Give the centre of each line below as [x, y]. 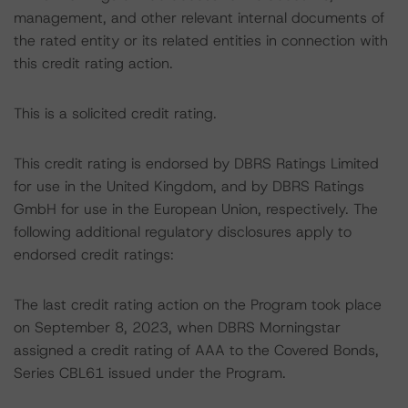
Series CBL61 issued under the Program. [150, 373]
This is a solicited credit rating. [115, 113]
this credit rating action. [93, 63]
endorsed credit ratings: [94, 255]
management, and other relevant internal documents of [199, 18]
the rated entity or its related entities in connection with [201, 41]
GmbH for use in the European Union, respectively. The [196, 209]
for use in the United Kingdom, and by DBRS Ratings [189, 186]
